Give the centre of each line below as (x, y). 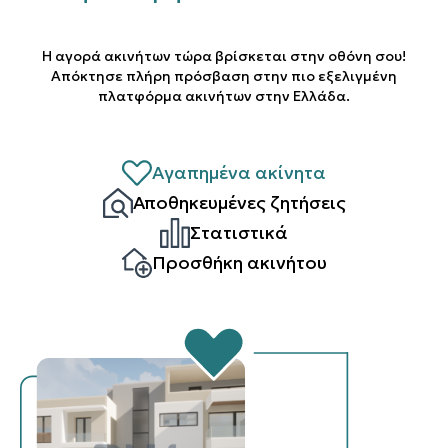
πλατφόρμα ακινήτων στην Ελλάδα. (224, 96)
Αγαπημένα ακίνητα (239, 172)
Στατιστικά (239, 232)
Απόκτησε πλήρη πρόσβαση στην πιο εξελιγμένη (224, 76)
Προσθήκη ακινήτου (239, 262)
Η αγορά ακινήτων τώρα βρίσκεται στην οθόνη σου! (224, 56)
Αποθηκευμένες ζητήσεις (239, 202)
